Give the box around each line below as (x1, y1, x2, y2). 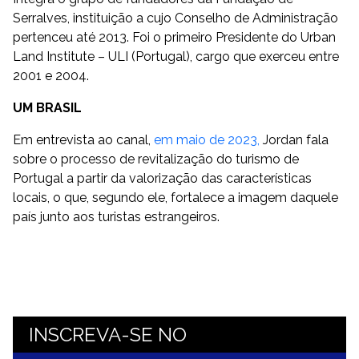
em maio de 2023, (154, 132, 260, 147)
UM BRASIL (13, 100, 82, 115)
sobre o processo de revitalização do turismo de (13, 151, 299, 167)
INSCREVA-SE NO (29, 323, 187, 346)
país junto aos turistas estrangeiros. (13, 209, 220, 224)
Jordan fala (260, 132, 329, 147)
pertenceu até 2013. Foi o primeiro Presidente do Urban (13, 30, 336, 45)
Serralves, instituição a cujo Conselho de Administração (13, 10, 338, 26)
